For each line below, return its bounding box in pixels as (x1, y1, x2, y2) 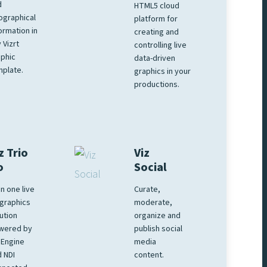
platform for (134, 13, 178, 26)
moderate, (134, 197, 173, 209)
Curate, (134, 184, 161, 196)
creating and (134, 26, 179, 39)
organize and (134, 210, 181, 222)
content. (134, 249, 166, 262)
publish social (134, 223, 183, 235)
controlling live (134, 39, 187, 52)
